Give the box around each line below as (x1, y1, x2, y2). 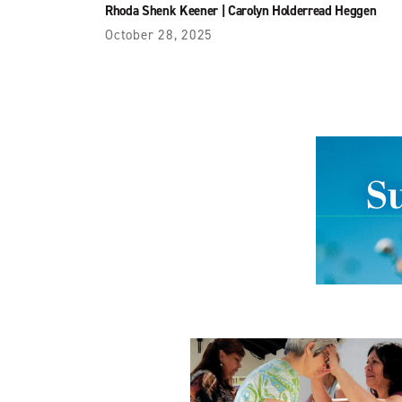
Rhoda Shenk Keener (105, 2, 218, 21)
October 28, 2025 (105, 26, 213, 45)
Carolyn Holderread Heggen (227, 2, 377, 21)
